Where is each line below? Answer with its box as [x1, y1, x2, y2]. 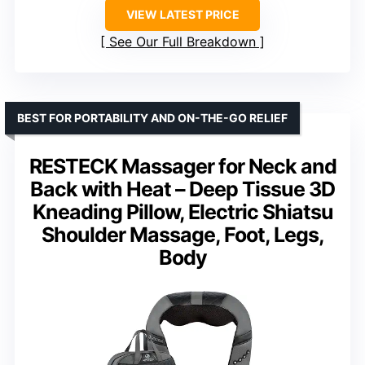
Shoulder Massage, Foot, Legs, [41, 222, 324, 247]
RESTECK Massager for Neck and [29, 153, 336, 178]
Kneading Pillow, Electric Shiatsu [32, 199, 333, 224]
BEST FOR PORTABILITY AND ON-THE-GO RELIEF [17, 110, 288, 125]
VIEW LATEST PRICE [125, 7, 240, 21]
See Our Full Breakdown [109, 33, 256, 50]
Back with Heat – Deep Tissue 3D [30, 176, 335, 201]
